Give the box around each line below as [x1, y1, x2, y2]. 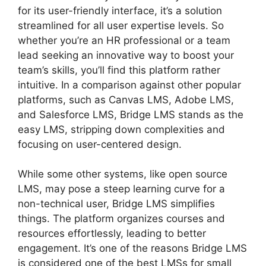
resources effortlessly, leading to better [18, 227, 206, 240]
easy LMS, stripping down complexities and [18, 123, 225, 135]
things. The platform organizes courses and [18, 213, 225, 225]
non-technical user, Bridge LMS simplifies [18, 198, 215, 210]
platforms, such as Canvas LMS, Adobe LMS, [18, 93, 234, 106]
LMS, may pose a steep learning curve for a [18, 183, 225, 195]
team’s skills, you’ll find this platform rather [18, 64, 220, 76]
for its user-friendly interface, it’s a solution [18, 4, 222, 17]
